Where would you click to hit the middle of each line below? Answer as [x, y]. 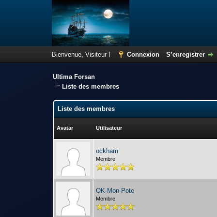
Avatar [65, 128]
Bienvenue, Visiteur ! [82, 54]
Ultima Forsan [74, 77]
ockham [107, 151]
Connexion [143, 54]
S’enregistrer [185, 54]
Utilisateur [109, 128]
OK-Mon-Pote [115, 191]
